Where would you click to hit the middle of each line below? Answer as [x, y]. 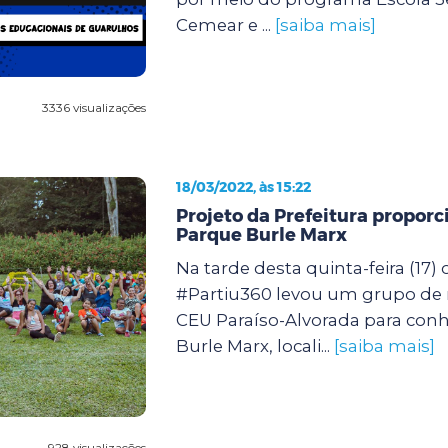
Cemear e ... [225, 24]
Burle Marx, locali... [254, 345]
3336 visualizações [93, 107]
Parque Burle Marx [261, 234]
